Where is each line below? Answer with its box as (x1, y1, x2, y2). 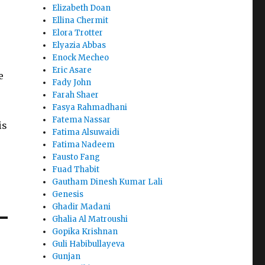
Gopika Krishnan (52, 227, 118, 237)
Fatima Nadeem (52, 140, 115, 150)
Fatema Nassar (52, 115, 111, 125)
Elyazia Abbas (52, 40, 106, 51)
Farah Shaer (52, 90, 99, 101)
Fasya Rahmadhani (52, 102, 128, 113)
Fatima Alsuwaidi (52, 127, 120, 138)
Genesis (52, 189, 84, 200)
